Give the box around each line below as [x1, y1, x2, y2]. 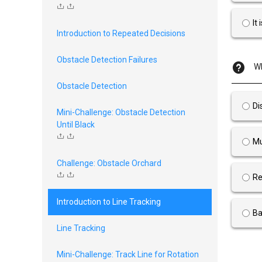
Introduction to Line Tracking [57, 197, 161, 206]
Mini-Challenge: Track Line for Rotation [57, 250, 199, 259]
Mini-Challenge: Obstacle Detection [57, 108, 185, 117]
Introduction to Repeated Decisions [57, 29, 185, 38]
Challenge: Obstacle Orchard [57, 158, 161, 168]
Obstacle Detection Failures [57, 55, 157, 64]
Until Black [57, 120, 95, 129]
